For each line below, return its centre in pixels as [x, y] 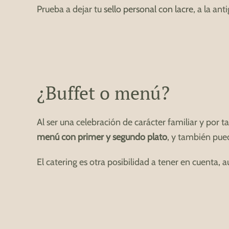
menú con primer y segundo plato [102, 137]
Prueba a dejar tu [70, 9]
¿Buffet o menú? [103, 93]
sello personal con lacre [148, 9]
